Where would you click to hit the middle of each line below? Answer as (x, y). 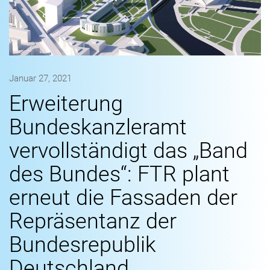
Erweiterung (66, 104)
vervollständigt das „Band (128, 151)
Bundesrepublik (83, 245)
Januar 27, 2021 (40, 79)
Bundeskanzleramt (98, 127)
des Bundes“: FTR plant (119, 174)
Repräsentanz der (93, 221)
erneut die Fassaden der (123, 198)
